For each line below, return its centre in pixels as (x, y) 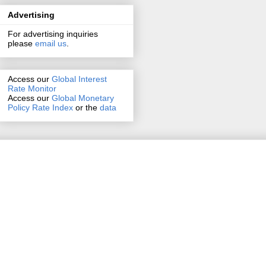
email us (51, 44)
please (21, 44)
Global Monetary (83, 98)
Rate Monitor (32, 89)
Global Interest (79, 79)
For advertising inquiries (53, 34)
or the (86, 108)
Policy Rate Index (40, 108)
